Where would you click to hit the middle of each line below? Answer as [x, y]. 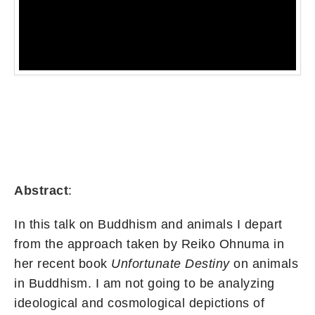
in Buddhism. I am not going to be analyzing [144, 283]
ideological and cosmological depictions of [139, 303]
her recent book [63, 263]
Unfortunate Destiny [171, 263]
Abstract [41, 190]
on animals [264, 263]
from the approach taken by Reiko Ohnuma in [149, 244]
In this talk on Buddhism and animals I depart [148, 224]
